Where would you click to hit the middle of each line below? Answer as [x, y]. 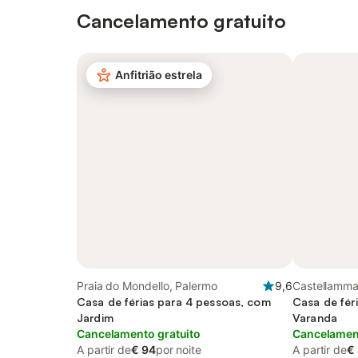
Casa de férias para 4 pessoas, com [174, 302]
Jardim [95, 318]
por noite [178, 350]
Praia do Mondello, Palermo [147, 286]
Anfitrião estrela [159, 75]
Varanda [315, 318]
